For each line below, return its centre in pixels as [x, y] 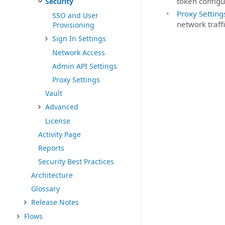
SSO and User [75, 15]
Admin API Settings [85, 66]
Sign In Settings [79, 38]
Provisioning [74, 25]
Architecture [52, 175]
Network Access [79, 52]
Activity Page [60, 134]
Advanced [62, 107]
